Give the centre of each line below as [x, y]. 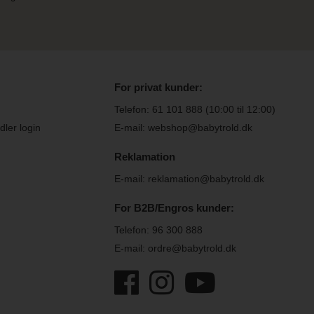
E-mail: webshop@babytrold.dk [184, 127]
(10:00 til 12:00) [239, 109]
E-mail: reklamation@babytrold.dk [190, 178]
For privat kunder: [159, 87]
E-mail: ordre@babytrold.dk [176, 248]
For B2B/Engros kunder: [175, 207]
